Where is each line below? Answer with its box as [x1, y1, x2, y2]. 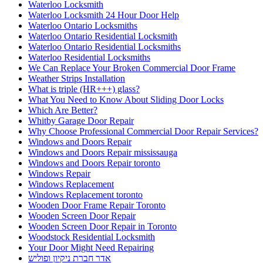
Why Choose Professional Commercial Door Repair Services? [28, 126, 258, 137]
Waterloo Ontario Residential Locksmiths [28, 42, 181, 52]
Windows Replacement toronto [28, 190, 143, 200]
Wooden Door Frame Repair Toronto [28, 200, 166, 211]
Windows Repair [28, 168, 90, 179]
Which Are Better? [28, 105, 97, 116]
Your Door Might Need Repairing [28, 242, 154, 253]
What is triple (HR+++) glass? [28, 84, 140, 95]
